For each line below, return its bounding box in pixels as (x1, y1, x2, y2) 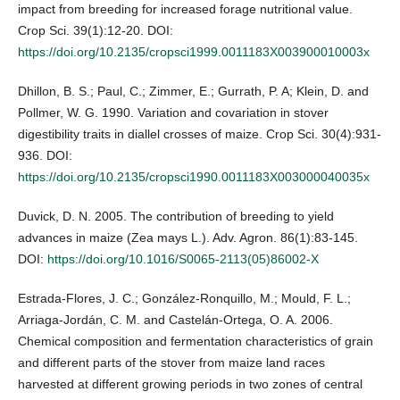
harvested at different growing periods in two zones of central (18, 377, 362, 392)
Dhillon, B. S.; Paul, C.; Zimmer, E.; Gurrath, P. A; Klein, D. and (18, 84, 369, 99)
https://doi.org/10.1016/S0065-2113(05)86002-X (47, 252, 319, 267)
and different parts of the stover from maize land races (18, 355, 325, 371)
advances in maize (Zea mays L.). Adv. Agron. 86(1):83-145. (18, 230, 358, 246)
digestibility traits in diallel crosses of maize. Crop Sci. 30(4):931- (18, 127, 381, 142)
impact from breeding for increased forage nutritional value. (18, 2, 353, 17)
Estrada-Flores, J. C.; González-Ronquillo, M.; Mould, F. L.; (18, 291, 351, 306)
